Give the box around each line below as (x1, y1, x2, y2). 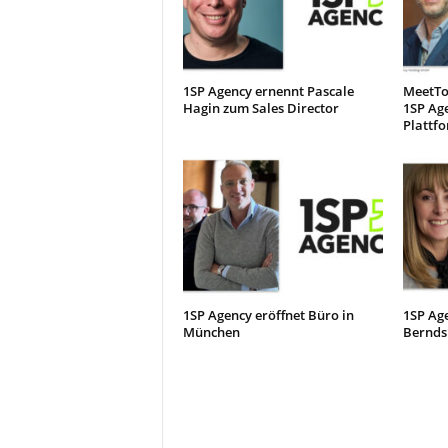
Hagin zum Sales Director (182, 99, 339, 117)
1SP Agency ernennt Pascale (182, 82, 354, 100)
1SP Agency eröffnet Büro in (182, 306, 354, 324)
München (182, 323, 240, 341)
